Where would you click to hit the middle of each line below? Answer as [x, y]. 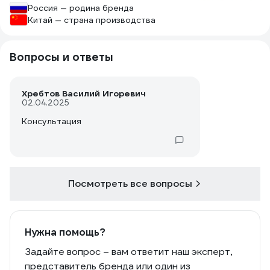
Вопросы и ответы [61, 57]
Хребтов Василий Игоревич [84, 93]
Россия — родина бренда [81, 8]
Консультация [52, 121]
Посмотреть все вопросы [130, 184]
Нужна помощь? [65, 232]
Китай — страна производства [92, 20]
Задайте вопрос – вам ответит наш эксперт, [128, 252]
